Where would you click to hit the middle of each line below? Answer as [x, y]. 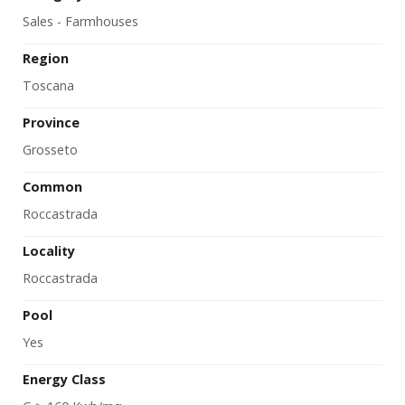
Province [51, 123]
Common [52, 187]
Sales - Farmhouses [80, 22]
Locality [49, 251]
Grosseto [50, 150]
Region [46, 59]
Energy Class [64, 380]
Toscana [48, 86]
